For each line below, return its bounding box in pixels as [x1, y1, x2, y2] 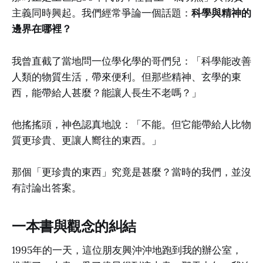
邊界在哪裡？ [12, 22, 72, 36]
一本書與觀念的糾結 [12, 218, 136, 235]
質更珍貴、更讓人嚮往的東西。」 [12, 133, 161, 147]
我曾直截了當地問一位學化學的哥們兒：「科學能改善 [12, 54, 251, 68]
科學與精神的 [191, 6, 251, 20]
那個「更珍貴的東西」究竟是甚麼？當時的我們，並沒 [12, 165, 251, 178]
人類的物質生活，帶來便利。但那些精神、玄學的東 [12, 70, 241, 83]
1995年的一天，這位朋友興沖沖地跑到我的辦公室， [12, 243, 242, 257]
